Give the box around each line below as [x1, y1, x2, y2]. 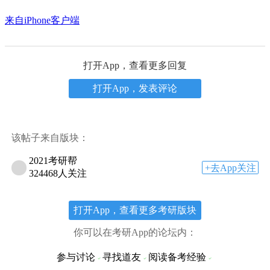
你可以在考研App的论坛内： [74, 227, 196, 237]
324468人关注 [29, 168, 87, 179]
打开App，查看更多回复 [83, 60, 187, 71]
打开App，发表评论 [93, 83, 177, 93]
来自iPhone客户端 [5, 14, 80, 25]
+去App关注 [204, 162, 256, 173]
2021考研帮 [29, 155, 78, 166]
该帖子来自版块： [11, 132, 89, 143]
